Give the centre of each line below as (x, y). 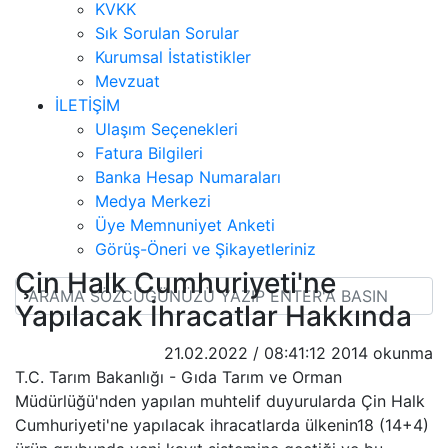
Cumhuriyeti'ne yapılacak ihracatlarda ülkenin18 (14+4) (222, 424)
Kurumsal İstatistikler (173, 56)
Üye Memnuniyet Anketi (185, 224)
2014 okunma (382, 352)
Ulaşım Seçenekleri (166, 128)
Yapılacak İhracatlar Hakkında (213, 315)
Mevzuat (127, 80)
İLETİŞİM (87, 104)
